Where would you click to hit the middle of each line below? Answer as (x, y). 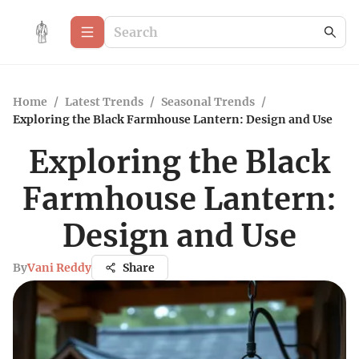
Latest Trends (104, 102)
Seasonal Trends (208, 102)
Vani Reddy (59, 268)
